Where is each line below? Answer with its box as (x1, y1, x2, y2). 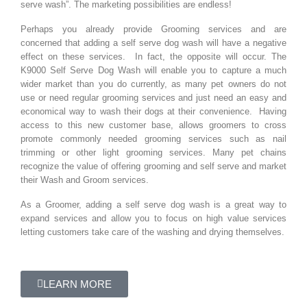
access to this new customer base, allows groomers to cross (21, 119, 286, 130)
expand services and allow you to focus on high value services (21, 213, 286, 223)
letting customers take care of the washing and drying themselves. (21, 227, 284, 237)
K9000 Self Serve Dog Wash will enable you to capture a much (21, 64, 286, 75)
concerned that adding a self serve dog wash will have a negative (21, 37, 286, 48)
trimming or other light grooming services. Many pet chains (21, 147, 286, 158)
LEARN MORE (43, 278, 112, 291)
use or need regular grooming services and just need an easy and (21, 92, 286, 103)
